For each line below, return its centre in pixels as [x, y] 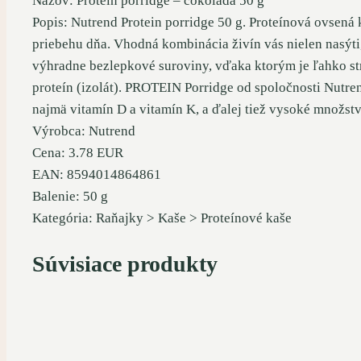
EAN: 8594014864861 [97, 174]
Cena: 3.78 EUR [78, 152]
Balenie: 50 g [70, 196]
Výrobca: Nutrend [84, 131]
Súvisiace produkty [125, 263]
